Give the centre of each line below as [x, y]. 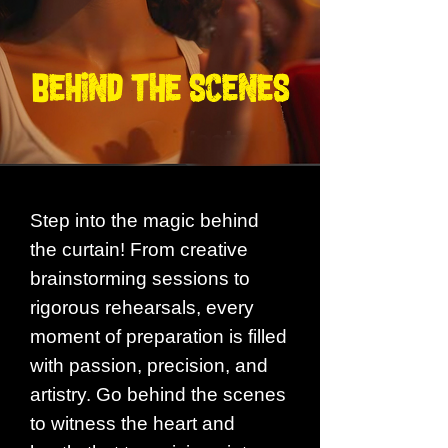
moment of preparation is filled [158, 336]
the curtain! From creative [139, 249]
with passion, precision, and [149, 365]
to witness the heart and [132, 423]
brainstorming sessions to [140, 278]
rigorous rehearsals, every [142, 307]
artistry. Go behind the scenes [158, 394]
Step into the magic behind [144, 220]
